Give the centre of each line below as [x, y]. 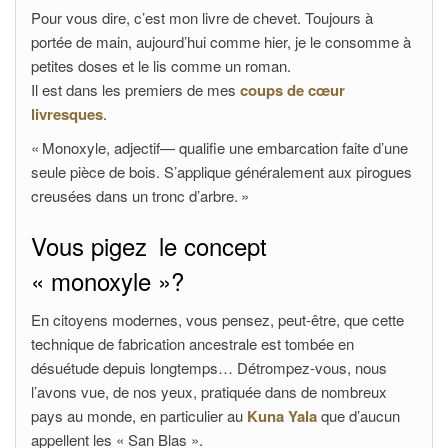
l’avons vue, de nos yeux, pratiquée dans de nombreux [209, 391]
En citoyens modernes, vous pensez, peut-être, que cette [217, 319]
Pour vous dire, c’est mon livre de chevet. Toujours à [202, 17]
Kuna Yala [282, 416]
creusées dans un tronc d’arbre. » [140, 195]
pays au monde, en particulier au [139, 415]
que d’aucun [358, 415]
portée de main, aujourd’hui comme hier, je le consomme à [221, 41]
